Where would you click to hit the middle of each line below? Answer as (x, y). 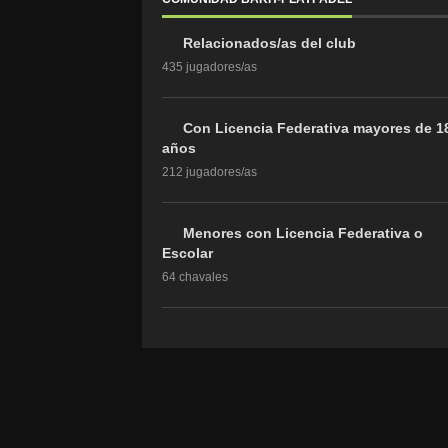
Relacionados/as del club (269, 43)
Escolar (187, 253)
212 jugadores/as (209, 172)
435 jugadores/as (209, 67)
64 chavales (195, 277)
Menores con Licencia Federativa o (303, 233)
